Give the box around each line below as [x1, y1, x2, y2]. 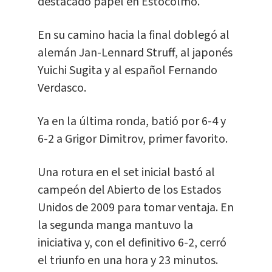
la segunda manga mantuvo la [37, 217, 193, 234]
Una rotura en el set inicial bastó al [37, 164, 215, 182]
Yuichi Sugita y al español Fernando [37, 62, 217, 80]
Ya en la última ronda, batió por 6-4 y [37, 113, 226, 131]
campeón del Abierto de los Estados [37, 182, 221, 199]
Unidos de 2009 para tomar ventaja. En [37, 199, 234, 217]
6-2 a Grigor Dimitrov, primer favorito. [37, 131, 228, 148]
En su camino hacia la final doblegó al [37, 27, 229, 44]
